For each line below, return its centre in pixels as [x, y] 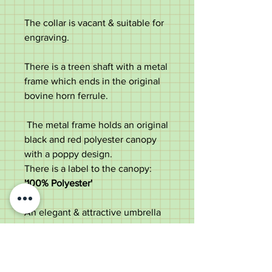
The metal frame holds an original [96, 125]
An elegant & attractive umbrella [93, 212]
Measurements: [57, 256]
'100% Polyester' [58, 183]
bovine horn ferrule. [66, 96]
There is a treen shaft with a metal [96, 66]
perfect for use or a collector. [85, 227]
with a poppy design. [68, 154]
